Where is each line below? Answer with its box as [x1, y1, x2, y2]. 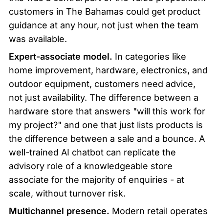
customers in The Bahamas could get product [9, 6, 200, 17]
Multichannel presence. [9, 205, 109, 216]
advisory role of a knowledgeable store [9, 160, 173, 171]
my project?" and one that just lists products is [9, 119, 203, 130]
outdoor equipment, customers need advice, [9, 78, 196, 89]
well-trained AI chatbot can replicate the [9, 147, 176, 157]
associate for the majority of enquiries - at [9, 174, 184, 185]
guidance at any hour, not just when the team [9, 20, 198, 30]
